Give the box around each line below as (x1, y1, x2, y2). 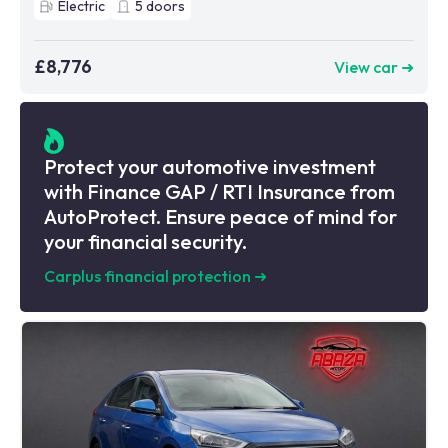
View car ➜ (334, 56, 414, 77)
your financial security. (44, 228, 247, 254)
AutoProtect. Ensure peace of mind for (44, 203, 397, 229)
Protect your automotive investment (44, 153, 376, 179)
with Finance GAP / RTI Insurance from (44, 178, 395, 204)
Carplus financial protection (44, 265, 251, 286)
